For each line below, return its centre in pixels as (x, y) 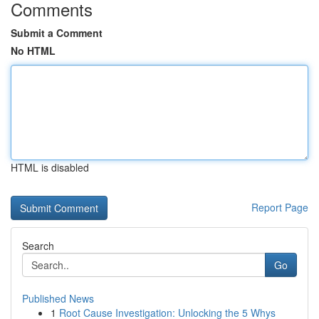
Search (38, 246)
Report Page (280, 207)
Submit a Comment (57, 33)
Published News (58, 298)
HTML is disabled (50, 167)
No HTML (33, 51)
